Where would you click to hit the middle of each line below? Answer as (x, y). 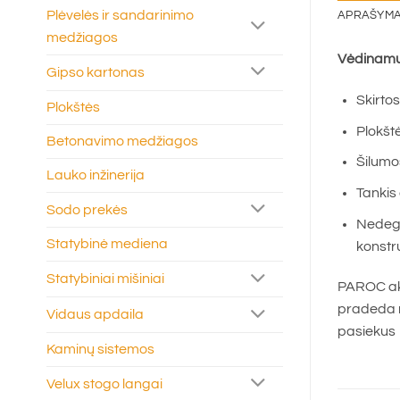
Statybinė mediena (107, 244)
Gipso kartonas (96, 72)
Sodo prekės (87, 209)
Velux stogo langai (104, 383)
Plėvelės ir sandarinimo (120, 15)
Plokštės (73, 107)
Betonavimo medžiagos (122, 141)
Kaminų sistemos (100, 350)
